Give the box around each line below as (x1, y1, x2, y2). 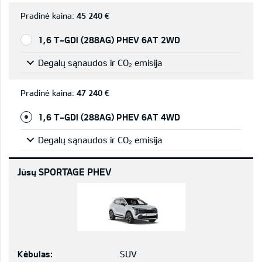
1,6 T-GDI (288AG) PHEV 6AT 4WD (38, 112, 180, 122)
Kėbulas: (18, 249, 53, 259)
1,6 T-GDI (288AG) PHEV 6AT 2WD (38, 35, 180, 45)
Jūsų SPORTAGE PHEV (18, 166, 112, 177)
